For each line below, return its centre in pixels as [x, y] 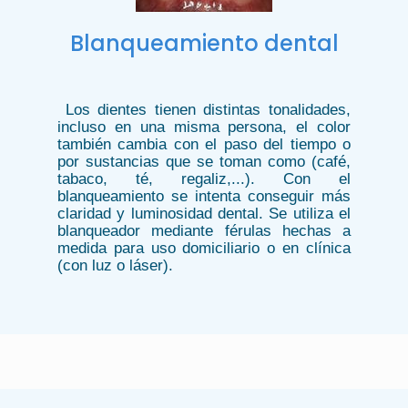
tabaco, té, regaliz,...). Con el [204, 178]
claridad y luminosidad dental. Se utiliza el [204, 213]
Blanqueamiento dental [204, 43]
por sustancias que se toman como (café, [204, 161]
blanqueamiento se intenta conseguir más [204, 196]
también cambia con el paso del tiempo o [204, 144]
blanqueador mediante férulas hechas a [204, 230]
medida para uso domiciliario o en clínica [204, 248]
